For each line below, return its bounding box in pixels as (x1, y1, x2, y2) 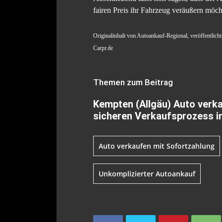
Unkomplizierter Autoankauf (99, 169, 195, 179)
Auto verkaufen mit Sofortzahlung (99, 141, 215, 151)
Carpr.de (93, 45, 113, 52)
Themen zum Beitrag (93, 77, 173, 88)
